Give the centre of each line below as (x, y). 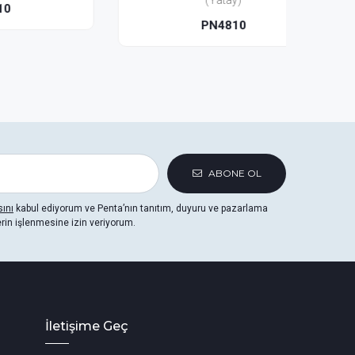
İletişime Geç (86, 326)
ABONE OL (233, 173)
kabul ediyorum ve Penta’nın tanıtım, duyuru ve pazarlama (141, 208)
